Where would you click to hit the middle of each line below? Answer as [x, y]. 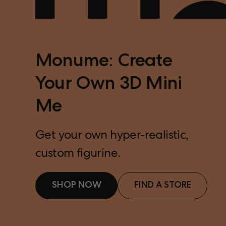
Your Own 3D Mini [109, 86]
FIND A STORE [162, 186]
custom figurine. [79, 155]
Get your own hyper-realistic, [112, 136]
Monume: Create [104, 63]
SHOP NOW [76, 186]
